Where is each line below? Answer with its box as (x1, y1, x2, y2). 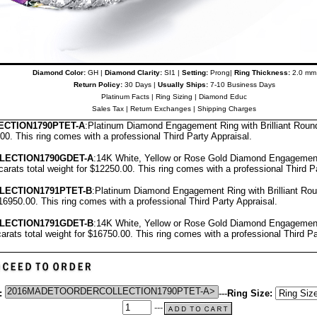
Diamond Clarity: (104, 69, 162, 76)
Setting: (181, 69, 208, 76)
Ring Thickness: (231, 69, 290, 76)
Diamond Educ (199, 93, 247, 100)
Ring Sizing (156, 93, 192, 100)
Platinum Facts (101, 93, 149, 100)
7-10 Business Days (207, 81, 275, 88)
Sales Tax (92, 105, 124, 113)
